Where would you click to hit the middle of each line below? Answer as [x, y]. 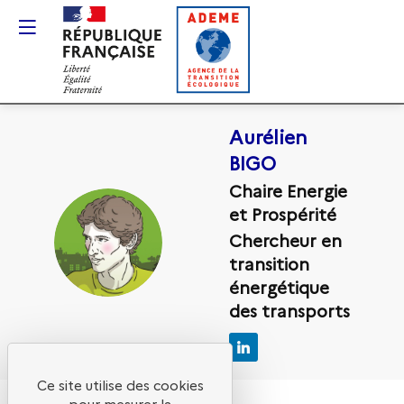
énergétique [279, 287]
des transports [289, 311]
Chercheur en [285, 240]
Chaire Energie [288, 190]
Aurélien [268, 136]
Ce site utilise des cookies [120, 385]
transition [269, 264]
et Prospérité [283, 213]
